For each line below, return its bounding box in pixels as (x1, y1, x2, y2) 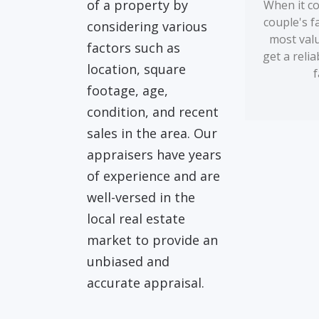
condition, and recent (87, 103, 219, 120)
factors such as (87, 39, 181, 56)
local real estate (87, 210, 186, 227)
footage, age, (87, 82, 169, 99)
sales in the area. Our (87, 125, 218, 142)
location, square (87, 61, 187, 78)
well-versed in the (87, 189, 196, 206)
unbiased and (87, 253, 170, 270)
